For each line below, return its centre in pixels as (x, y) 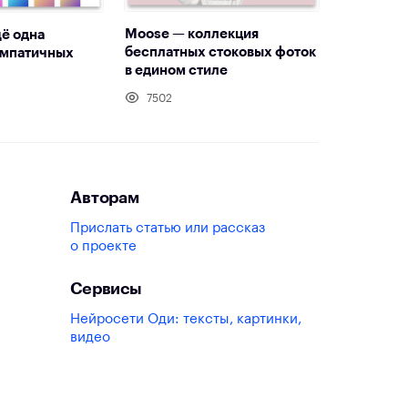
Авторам (105, 198)
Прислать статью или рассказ (168, 229)
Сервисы (106, 289)
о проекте (104, 247)
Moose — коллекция (192, 35)
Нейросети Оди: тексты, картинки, (186, 320)
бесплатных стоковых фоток (221, 53)
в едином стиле (177, 71)
